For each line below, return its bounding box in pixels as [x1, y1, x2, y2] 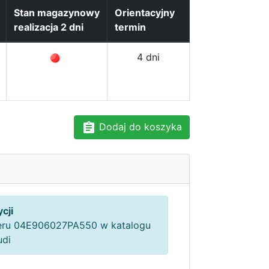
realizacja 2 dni [14, 21, 83, 33]
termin [115, 21, 146, 33]
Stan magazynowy [14, 7, 100, 19]
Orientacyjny [115, 7, 175, 19]
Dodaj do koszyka [96, 121, 182, 133]
